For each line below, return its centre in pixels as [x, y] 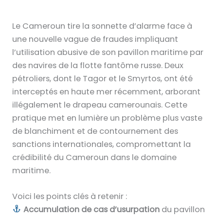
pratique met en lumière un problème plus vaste [108, 118]
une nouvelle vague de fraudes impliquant [95, 39]
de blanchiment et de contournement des [95, 131]
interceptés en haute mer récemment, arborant [107, 91]
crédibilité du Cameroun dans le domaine [95, 157]
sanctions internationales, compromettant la [102, 144]
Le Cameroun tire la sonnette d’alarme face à [102, 26]
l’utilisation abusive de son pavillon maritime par [108, 52]
